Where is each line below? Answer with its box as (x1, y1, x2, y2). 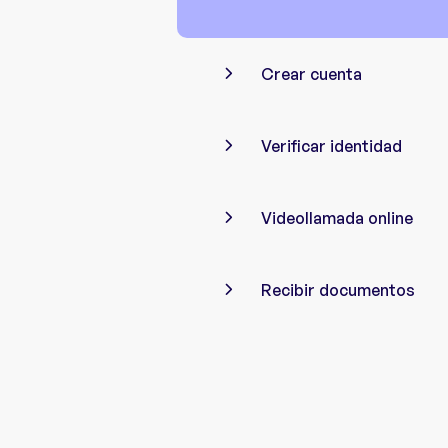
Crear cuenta (261, 63, 362, 84)
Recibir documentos (261, 279, 415, 300)
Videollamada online (261, 207, 413, 228)
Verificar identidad (261, 135, 402, 156)
